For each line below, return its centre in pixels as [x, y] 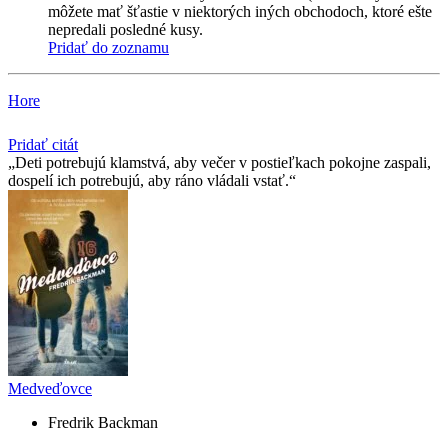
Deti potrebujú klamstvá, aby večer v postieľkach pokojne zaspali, [223, 163]
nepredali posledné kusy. [125, 30]
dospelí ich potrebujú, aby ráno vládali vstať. [148, 181]
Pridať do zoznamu [108, 48]
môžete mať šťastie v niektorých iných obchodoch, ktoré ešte [240, 12]
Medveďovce [50, 389]
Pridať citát [43, 145]
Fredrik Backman [103, 423]
